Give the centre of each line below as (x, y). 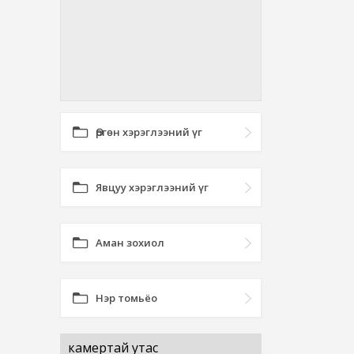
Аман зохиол (130, 243)
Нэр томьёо (126, 298)
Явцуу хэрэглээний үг (152, 187)
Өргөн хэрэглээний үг (149, 132)
